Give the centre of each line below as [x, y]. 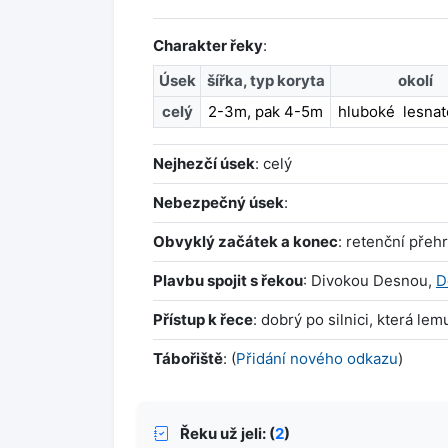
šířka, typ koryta [265, 81]
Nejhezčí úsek [204, 164]
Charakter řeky [208, 46]
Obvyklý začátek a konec [245, 242]
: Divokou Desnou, [369, 281]
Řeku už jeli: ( [226, 433]
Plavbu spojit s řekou [228, 281]
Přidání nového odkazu [317, 359]
